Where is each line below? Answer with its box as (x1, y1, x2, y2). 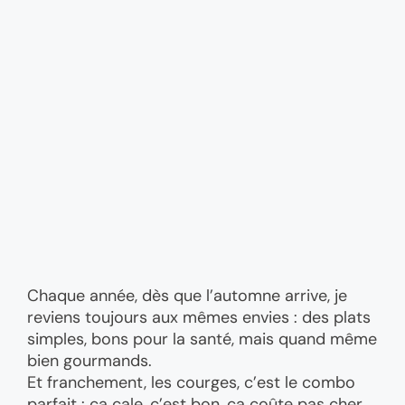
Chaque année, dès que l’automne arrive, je (27, 284, 347, 306)
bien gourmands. (27, 349, 152, 372)
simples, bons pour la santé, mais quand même (27, 327, 377, 350)
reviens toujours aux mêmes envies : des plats (27, 306, 371, 328)
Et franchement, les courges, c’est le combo (27, 371, 355, 393)
